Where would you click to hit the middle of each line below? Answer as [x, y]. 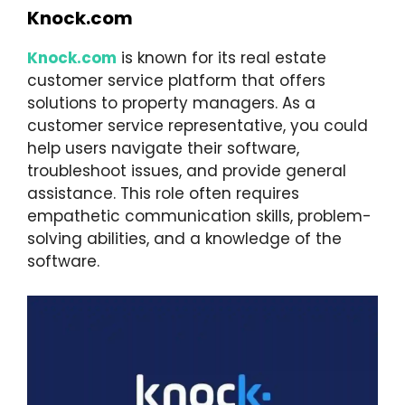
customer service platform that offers [176, 80]
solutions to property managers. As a [171, 103]
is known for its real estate [221, 57]
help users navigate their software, [163, 148]
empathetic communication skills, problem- [199, 216]
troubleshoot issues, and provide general [187, 170]
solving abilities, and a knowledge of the [184, 238]
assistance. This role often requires [163, 193]
